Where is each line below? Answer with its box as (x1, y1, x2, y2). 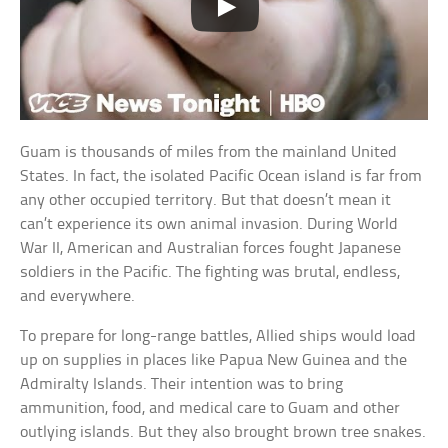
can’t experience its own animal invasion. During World (20, 215, 399, 233)
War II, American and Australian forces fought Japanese (20, 239, 402, 257)
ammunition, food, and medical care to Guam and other (20, 399, 401, 417)
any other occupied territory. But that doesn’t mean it (20, 191, 392, 209)
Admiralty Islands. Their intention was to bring (20, 375, 344, 393)
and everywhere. (20, 287, 136, 305)
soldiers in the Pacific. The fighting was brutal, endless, (20, 263, 401, 281)
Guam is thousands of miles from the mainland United (20, 143, 398, 161)
